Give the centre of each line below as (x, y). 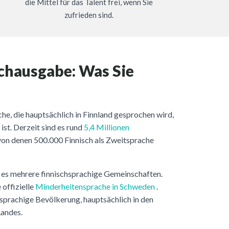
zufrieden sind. (89, 15)
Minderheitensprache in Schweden (95, 186)
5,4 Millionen (107, 127)
